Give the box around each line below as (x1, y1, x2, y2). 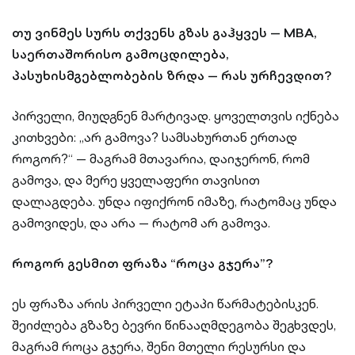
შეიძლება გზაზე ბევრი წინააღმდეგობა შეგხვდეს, (12, 315, 336, 334)
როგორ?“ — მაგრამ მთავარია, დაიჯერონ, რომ (12, 149, 310, 168)
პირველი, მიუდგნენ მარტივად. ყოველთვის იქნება (12, 106, 339, 125)
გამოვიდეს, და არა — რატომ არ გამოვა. (12, 213, 270, 232)
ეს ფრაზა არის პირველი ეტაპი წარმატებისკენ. (12, 294, 319, 313)
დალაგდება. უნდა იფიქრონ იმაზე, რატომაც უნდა (12, 192, 337, 211)
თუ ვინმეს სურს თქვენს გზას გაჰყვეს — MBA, (12, 23, 317, 42)
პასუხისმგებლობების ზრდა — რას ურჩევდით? (12, 66, 331, 85)
